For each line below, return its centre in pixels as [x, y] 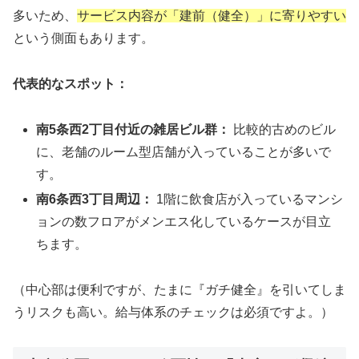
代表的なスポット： [71, 83]
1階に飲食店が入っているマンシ [248, 199]
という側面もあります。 [83, 38]
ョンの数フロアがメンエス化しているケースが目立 [184, 221]
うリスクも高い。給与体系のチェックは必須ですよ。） [173, 312]
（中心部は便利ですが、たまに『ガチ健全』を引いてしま [179, 289]
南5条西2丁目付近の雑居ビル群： [133, 129]
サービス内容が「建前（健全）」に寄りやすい [212, 16]
